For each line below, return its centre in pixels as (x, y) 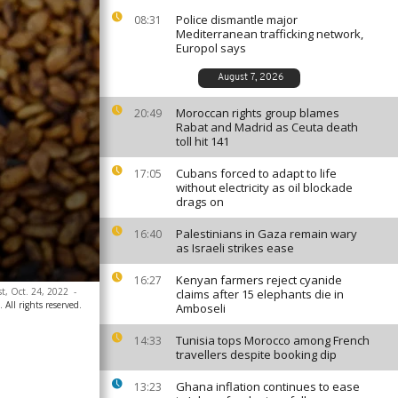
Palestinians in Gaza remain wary (267, 234)
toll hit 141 (203, 141)
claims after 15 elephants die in (260, 294)
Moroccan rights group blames (258, 113)
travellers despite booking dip (256, 354)
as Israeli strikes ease (235, 248)
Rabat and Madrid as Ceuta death (267, 127)
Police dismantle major (237, 20)
